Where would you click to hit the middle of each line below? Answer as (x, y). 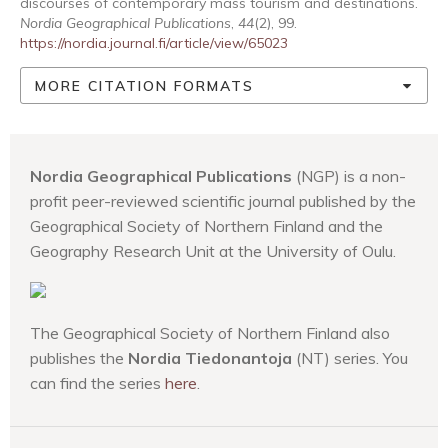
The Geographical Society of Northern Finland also (210, 333)
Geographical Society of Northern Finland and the (206, 226)
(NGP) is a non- (349, 176)
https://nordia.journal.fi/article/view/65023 (154, 43)
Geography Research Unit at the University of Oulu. (213, 251)
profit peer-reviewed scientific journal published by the (223, 201)
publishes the (79, 358)
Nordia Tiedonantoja (210, 358)
